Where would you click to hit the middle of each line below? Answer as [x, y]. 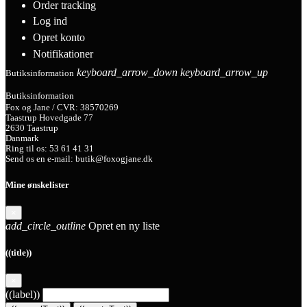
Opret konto [59, 38]
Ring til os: [27, 148]
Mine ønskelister [37, 184]
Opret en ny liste [123, 225]
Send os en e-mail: [40, 159]
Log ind [50, 21]
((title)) [19, 253]
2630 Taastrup [32, 128]
